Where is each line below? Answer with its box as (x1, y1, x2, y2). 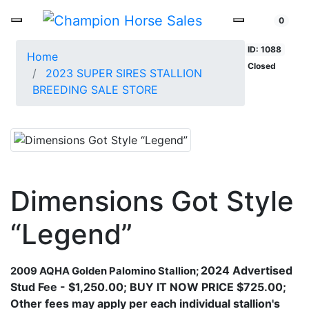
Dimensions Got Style (10, 183, 294, 218)
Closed (248, 60, 277, 71)
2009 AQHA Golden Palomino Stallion (10, 264, 196, 277)
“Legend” (10, 217, 132, 251)
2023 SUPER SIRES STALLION (46, 66, 202, 80)
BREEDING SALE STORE (32, 82, 158, 97)
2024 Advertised (201, 263, 292, 277)
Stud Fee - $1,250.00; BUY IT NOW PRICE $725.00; (10, 279, 286, 294)
